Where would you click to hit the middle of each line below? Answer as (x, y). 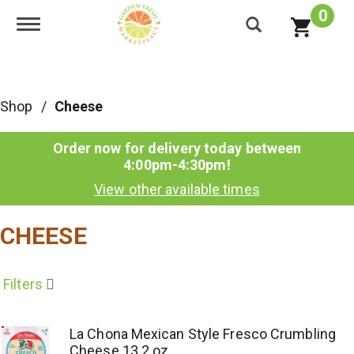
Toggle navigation (83, 24)
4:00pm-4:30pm (175, 165)
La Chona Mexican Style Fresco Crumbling (203, 334)
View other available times (177, 189)
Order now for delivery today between (177, 148)
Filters (23, 284)
